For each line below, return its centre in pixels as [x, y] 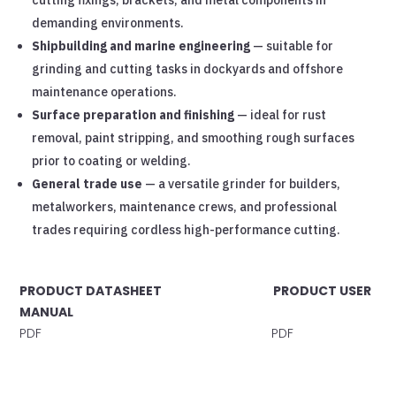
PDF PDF [157, 333]
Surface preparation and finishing [133, 114]
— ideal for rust [281, 114]
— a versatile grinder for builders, [242, 183]
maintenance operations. [105, 91]
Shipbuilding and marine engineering [141, 46]
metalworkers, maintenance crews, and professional [185, 206]
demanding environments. [108, 23]
